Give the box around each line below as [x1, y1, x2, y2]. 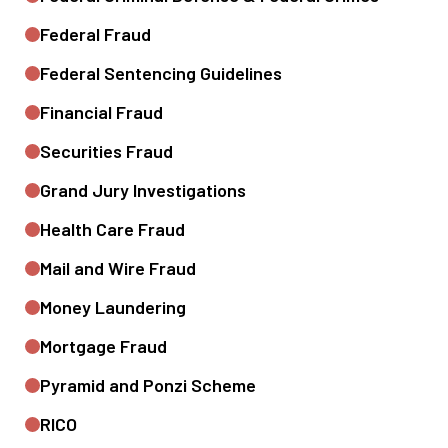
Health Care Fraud [40, 218, 185, 240]
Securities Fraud [40, 140, 173, 162]
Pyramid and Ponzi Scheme [40, 374, 256, 396]
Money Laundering [40, 296, 186, 318]
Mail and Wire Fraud [40, 257, 196, 279]
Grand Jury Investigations [40, 179, 246, 201]
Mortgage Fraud [40, 335, 167, 357]
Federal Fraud [40, 23, 151, 45]
